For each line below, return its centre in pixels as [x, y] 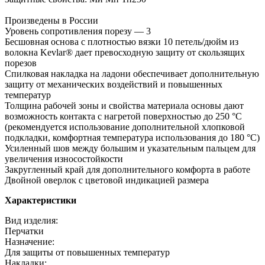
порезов [21, 63]
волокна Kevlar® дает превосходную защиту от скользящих [125, 52]
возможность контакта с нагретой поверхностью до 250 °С [123, 116]
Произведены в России [51, 20]
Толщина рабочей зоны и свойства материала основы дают [124, 105]
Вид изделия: [31, 220]
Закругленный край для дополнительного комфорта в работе [127, 169]
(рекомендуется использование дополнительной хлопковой [125, 127]
